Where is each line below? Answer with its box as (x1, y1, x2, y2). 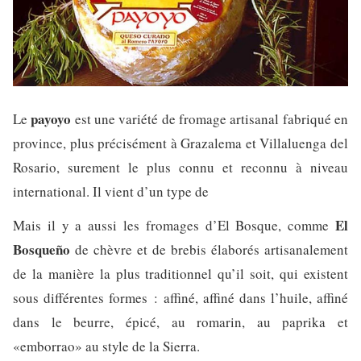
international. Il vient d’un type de (13, 181, 209, 201)
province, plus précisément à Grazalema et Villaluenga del (13, 133, 348, 152)
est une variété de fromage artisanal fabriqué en (71, 109, 349, 128)
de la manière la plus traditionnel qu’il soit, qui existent (13, 263, 348, 283)
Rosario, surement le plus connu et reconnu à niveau (13, 157, 348, 176)
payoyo (31, 108, 72, 129)
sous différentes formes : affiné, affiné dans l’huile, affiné (13, 288, 348, 307)
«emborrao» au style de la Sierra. (13, 336, 200, 355)
